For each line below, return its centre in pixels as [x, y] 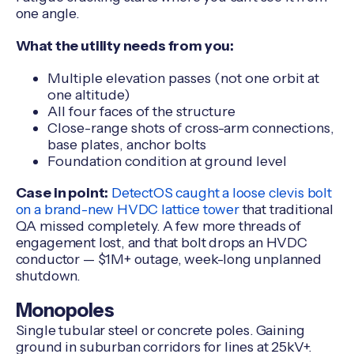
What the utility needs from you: [125, 45]
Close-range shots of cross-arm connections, [190, 127]
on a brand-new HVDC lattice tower [127, 209]
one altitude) [88, 94]
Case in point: [62, 193]
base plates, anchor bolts [126, 144]
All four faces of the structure [141, 111]
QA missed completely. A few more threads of [158, 226]
